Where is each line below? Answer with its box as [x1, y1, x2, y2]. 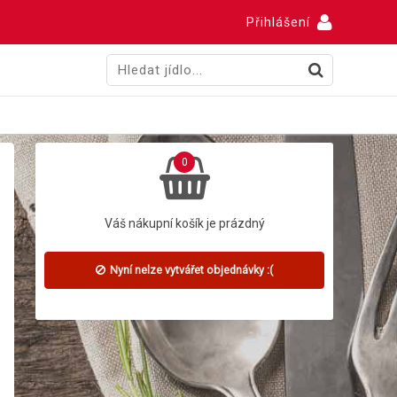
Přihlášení [245, 14, 310, 29]
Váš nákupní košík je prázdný [104, 216, 265, 230]
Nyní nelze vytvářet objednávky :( [107, 263, 274, 276]
